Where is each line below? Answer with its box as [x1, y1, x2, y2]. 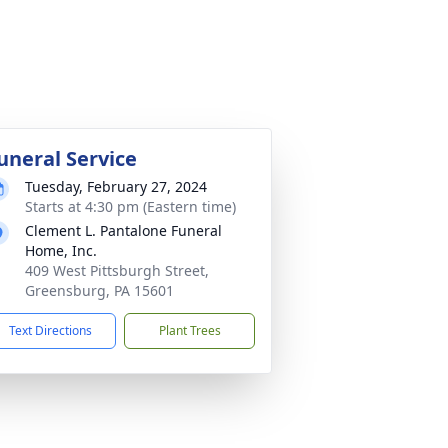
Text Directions [9, 322, 92, 339]
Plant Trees [158, 322, 221, 339]
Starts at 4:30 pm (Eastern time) [25, 197, 236, 216]
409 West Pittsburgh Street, [25, 261, 209, 280]
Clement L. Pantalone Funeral [25, 221, 222, 240]
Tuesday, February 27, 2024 [25, 177, 207, 196]
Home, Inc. [25, 241, 97, 260]
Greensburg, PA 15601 [25, 281, 174, 300]
